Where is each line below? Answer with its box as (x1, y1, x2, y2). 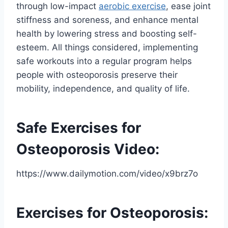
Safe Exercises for (16, 119, 141, 136)
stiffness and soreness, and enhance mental (16, 14, 198, 25)
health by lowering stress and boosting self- (16, 28, 197, 39)
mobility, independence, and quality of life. (16, 83, 190, 94)
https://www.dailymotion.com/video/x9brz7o (16, 168, 198, 179)
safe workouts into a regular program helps (16, 55, 192, 66)
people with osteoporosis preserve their (16, 69, 178, 80)
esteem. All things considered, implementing (16, 42, 198, 52)
